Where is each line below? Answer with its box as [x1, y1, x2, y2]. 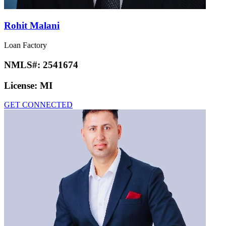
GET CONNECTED [4, 100, 73, 109]
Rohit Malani [4, 20, 60, 31]
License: [4, 80, 40, 91]
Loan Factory [4, 41, 47, 50]
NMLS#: [4, 59, 43, 70]
